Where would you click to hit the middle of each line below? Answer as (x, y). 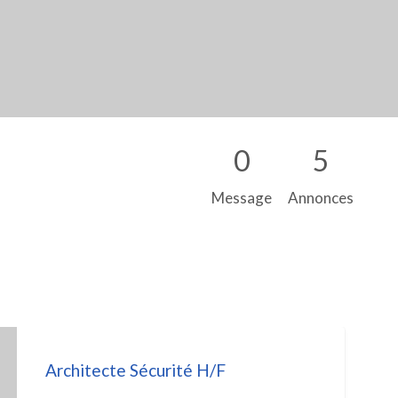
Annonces (320, 198)
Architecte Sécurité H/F (135, 370)
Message (241, 198)
